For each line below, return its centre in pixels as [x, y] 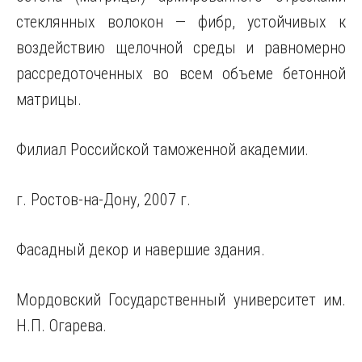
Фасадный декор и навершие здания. [141, 250]
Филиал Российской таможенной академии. [162, 149]
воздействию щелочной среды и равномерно [181, 48]
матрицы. [49, 99]
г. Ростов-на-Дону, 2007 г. [103, 200]
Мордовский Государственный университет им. [181, 300]
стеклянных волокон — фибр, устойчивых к [181, 22]
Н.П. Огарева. [61, 326]
